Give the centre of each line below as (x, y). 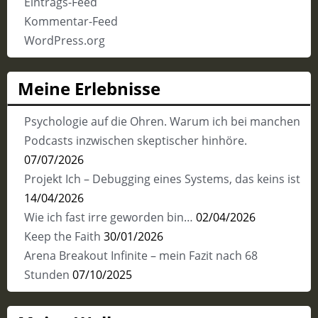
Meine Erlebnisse (89, 88)
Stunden (46, 275)
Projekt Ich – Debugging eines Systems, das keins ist (162, 179)
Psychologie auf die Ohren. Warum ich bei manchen (162, 122)
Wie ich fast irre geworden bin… (108, 218)
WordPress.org (64, 40)
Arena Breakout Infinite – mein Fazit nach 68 (141, 256)
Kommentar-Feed (71, 21)
